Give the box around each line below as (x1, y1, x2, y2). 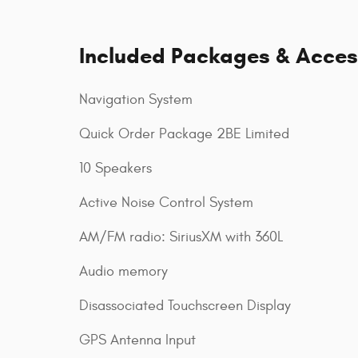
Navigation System (79, 90, 193, 108)
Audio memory (79, 262, 168, 280)
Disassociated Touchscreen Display (79, 296, 291, 314)
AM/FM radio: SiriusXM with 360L (79, 228, 283, 245)
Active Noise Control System (79, 193, 253, 211)
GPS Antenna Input (79, 331, 196, 348)
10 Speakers (79, 159, 152, 177)
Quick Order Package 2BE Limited (79, 125, 289, 142)
